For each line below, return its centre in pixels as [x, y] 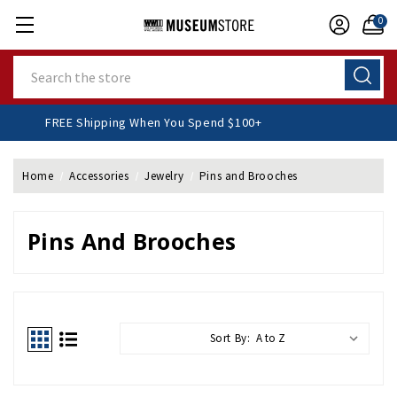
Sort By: [230, 338]
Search [34, 65]
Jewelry [164, 176]
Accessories [99, 176]
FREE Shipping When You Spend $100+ [161, 122]
